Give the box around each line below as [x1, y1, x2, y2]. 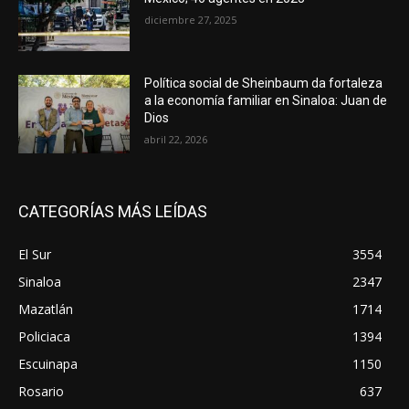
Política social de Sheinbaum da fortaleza [144, 76, 383, 91]
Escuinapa [18, 354, 78, 372]
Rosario [18, 382, 64, 400]
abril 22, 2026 [144, 132, 208, 147]
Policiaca [18, 327, 70, 345]
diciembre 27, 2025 [144, 13, 237, 27]
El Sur [18, 245, 51, 263]
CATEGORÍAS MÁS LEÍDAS [18, 201, 207, 221]
